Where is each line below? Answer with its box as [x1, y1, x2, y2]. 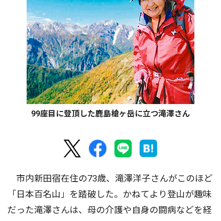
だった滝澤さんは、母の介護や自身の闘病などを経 [7, 205, 212, 215]
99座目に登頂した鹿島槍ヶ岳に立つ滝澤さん [31, 109, 190, 118]
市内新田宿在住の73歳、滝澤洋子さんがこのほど [7, 173, 213, 184]
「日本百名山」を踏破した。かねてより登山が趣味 [7, 189, 212, 199]
